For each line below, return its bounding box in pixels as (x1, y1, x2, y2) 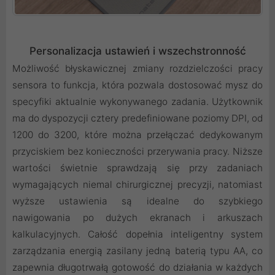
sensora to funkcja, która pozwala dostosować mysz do (12, 79, 263, 91)
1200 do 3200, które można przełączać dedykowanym (12, 129, 263, 141)
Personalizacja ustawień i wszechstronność (29, 45, 246, 58)
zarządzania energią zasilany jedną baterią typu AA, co (12, 245, 263, 257)
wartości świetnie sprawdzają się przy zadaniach (12, 162, 263, 174)
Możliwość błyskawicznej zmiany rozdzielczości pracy (12, 63, 263, 75)
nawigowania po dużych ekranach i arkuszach (12, 212, 263, 224)
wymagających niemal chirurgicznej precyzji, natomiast (12, 179, 263, 191)
